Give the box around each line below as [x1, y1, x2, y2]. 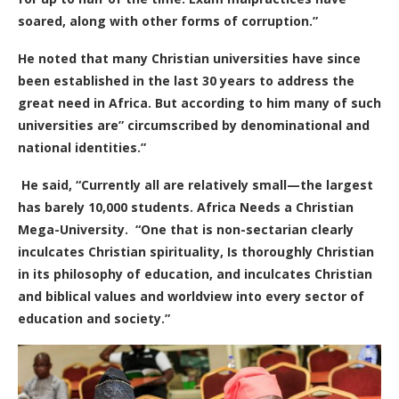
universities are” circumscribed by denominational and [18, 116, 370, 134]
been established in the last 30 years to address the [18, 71, 354, 89]
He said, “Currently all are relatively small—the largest [21, 175, 373, 193]
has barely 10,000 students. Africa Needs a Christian [18, 198, 354, 216]
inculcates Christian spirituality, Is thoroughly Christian [18, 242, 374, 260]
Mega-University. [18, 220, 135, 238]
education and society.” [18, 309, 170, 327]
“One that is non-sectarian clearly [135, 220, 354, 238]
